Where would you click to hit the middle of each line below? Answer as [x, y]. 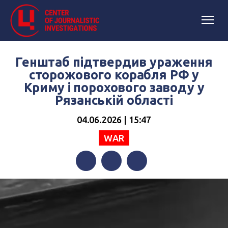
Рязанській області [114, 100]
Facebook [93, 181]
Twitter [114, 181]
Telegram [144, 181]
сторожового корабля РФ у [114, 75]
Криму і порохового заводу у [114, 88]
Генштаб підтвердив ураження [114, 62]
